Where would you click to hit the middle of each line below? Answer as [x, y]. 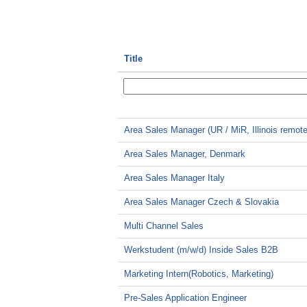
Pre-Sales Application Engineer [185, 298]
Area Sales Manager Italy [174, 178]
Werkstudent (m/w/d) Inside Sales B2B [201, 250]
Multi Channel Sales [164, 226]
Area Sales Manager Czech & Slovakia [201, 202]
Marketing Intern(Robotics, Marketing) [199, 274]
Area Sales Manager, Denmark [185, 154]
